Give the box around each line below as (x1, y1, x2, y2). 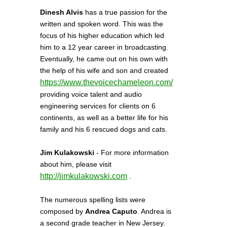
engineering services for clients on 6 (40, 102, 156, 110)
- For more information (94, 148, 169, 157)
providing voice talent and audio (40, 90, 142, 98)
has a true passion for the (83, 8, 167, 16)
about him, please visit (40, 160, 111, 168)
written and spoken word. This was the (40, 20, 163, 28)
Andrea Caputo (85, 207, 137, 215)
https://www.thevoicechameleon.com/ (40, 78, 173, 87)
